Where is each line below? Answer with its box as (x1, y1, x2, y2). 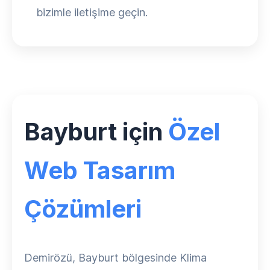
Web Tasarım (24, 155, 175, 185)
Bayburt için (24, 117, 168, 146)
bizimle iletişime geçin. (36, 6, 148, 19)
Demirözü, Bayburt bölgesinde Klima (24, 251, 207, 264)
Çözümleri (24, 194, 142, 224)
